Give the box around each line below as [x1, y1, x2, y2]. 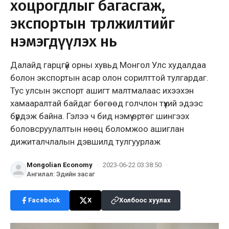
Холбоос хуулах [119, 196, 171, 204]
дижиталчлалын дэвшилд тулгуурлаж [10, 136, 161, 147]
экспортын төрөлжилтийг [10, 14, 175, 33]
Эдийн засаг [56, 170, 95, 178]
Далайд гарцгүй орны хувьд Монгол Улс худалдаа [10, 59, 206, 70]
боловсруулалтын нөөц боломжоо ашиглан [10, 123, 184, 134]
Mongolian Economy [27, 161, 93, 169]
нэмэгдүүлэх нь [10, 32, 117, 51]
